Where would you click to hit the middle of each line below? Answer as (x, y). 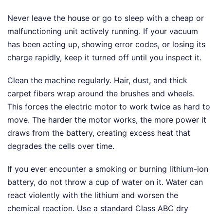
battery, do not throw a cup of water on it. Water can (105, 182)
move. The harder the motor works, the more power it (107, 119)
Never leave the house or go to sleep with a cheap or (106, 18)
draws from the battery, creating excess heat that (99, 133)
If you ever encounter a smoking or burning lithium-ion (108, 169)
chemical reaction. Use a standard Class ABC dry (98, 208)
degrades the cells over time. (61, 146)
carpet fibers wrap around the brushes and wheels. (101, 93)
